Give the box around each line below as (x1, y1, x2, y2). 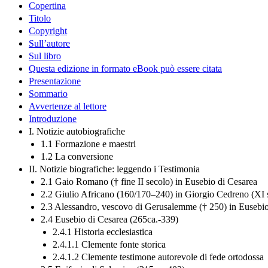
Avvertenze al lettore (29, 100, 106, 111)
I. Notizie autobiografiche (29, 126, 125, 136)
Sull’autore (29, 38, 70, 48)
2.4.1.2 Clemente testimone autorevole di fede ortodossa (53, 251, 264, 262)
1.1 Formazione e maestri (41, 138, 136, 149)
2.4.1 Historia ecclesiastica (53, 226, 153, 237)
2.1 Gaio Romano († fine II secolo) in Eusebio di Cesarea (41, 176, 257, 187)
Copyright (29, 25, 67, 36)
